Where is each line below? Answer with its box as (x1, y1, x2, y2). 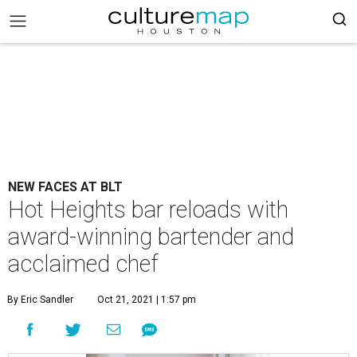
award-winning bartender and (8, 223, 294, 250)
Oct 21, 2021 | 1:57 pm (97, 294, 196, 305)
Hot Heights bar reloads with (8, 196, 288, 223)
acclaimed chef (8, 250, 159, 277)
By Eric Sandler (7, 294, 73, 305)
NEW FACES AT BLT (8, 179, 123, 194)
